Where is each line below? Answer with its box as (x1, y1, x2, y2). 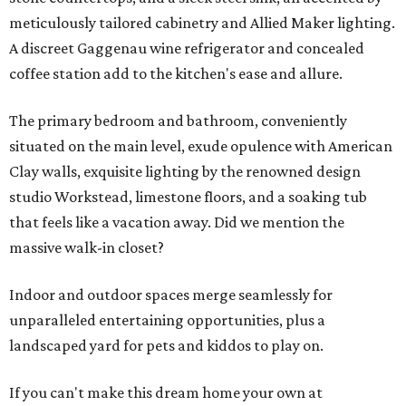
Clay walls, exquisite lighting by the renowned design (9, 162, 361, 181)
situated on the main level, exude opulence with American (9, 137, 392, 156)
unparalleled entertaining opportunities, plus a (9, 311, 325, 330)
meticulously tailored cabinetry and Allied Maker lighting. (9, 14, 395, 33)
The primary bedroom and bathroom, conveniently (9, 111, 347, 130)
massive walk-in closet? (9, 238, 164, 257)
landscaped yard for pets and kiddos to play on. (9, 336, 324, 355)
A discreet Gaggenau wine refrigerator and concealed (9, 39, 364, 58)
